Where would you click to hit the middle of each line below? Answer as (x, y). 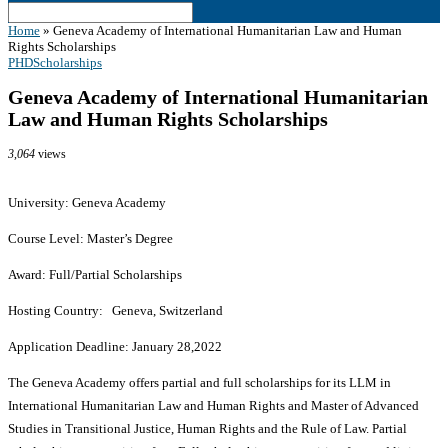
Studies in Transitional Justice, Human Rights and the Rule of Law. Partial (207, 429)
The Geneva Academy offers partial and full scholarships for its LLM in (199, 383)
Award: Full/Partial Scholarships (95, 275)
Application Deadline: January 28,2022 (115, 347)
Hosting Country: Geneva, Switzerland (115, 311)
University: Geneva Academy (87, 203)
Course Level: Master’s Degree (90, 239)
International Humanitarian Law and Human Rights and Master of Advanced (213, 406)
